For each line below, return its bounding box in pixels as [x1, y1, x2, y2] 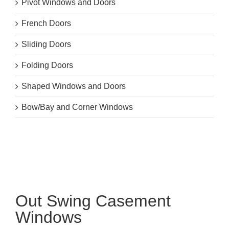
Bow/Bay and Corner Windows [21, 102, 133, 111]
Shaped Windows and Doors [21, 81, 126, 90]
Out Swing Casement [15, 192, 171, 211]
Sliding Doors [21, 39, 71, 49]
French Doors [21, 18, 71, 28]
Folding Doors [21, 60, 73, 70]
